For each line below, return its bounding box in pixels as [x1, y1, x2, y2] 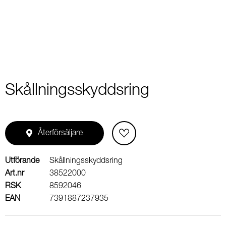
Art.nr [5, 169, 24, 178]
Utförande [5, 157, 39, 165]
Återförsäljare [38, 129, 83, 137]
